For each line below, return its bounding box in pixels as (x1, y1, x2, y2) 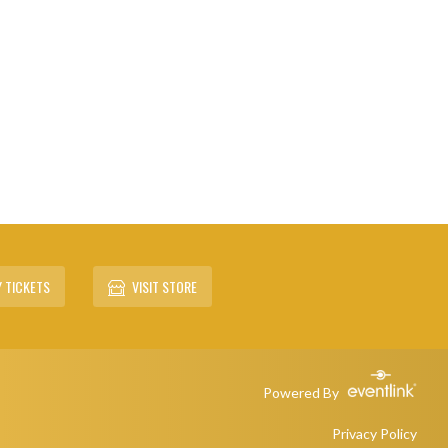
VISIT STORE (131, 275, 197, 297)
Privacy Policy (331, 425, 417, 443)
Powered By (262, 383, 342, 401)
